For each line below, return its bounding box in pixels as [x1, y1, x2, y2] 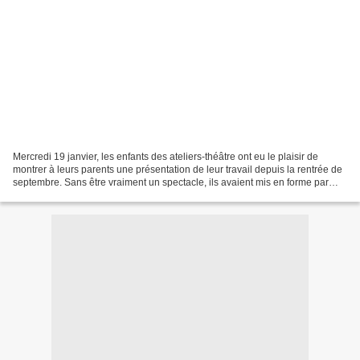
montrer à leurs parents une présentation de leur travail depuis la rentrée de [13, 163, 342, 175]
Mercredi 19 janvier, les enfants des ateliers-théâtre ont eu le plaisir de [13, 150, 318, 162]
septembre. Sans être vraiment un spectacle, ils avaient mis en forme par [13, 176, 329, 188]
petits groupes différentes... [13, 189, 130, 201]
